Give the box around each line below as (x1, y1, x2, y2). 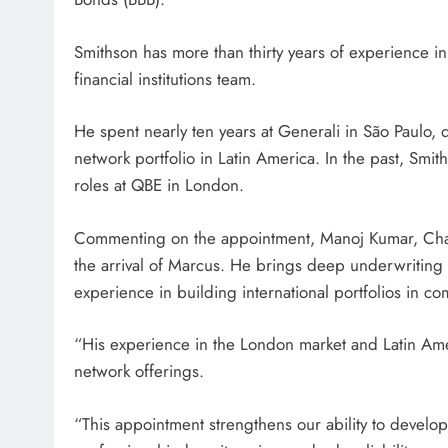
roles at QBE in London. (74, 173, 244, 197)
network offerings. (74, 359, 204, 383)
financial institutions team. (74, 66, 256, 91)
